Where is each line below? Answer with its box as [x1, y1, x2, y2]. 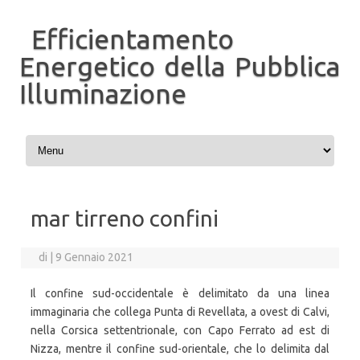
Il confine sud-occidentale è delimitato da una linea [31, 287, 329, 300]
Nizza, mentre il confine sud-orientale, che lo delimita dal [31, 342, 329, 355]
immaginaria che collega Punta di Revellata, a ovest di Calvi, [31, 305, 329, 318]
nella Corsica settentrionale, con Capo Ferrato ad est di [31, 324, 329, 337]
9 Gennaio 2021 [55, 251, 134, 264]
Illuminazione [19, 78, 186, 108]
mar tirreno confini [31, 206, 219, 231]
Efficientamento [31, 23, 234, 54]
